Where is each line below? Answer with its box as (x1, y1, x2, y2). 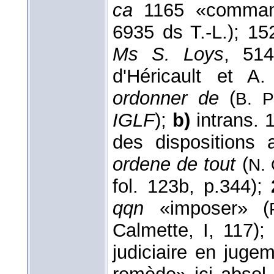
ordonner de (113, 87, 219, 109)
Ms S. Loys (113, 43, 224, 65)
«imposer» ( (144, 197, 270, 219)
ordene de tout (113, 153, 242, 175)
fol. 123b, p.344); (113, 175, 272, 197)
